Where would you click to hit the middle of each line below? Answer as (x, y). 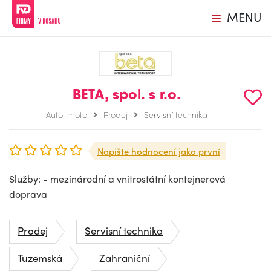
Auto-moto (66, 114)
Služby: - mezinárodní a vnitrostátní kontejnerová (117, 178)
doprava (28, 194)
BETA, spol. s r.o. (126, 96)
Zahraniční (125, 257)
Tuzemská (40, 257)
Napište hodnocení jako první (159, 151)
